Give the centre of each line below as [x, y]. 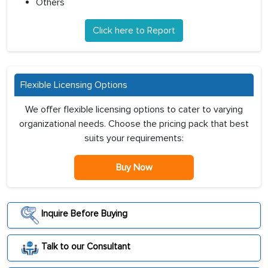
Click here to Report [134, 31]
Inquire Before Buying [83, 214]
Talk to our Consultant [85, 246]
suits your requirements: [134, 138]
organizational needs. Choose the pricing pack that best [134, 124]
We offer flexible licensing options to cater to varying [134, 110]
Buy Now [134, 168]
